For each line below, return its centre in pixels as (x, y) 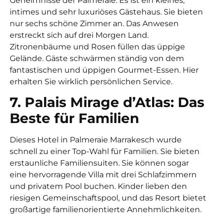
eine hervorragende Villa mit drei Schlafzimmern (103, 175)
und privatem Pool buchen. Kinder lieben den (98, 186)
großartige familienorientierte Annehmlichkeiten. (106, 210)
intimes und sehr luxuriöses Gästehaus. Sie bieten (106, 12)
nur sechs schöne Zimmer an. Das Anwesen (94, 23)
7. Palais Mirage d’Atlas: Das (107, 102)
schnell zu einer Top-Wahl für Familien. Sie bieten (105, 152)
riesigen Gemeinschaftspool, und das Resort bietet (108, 198)
